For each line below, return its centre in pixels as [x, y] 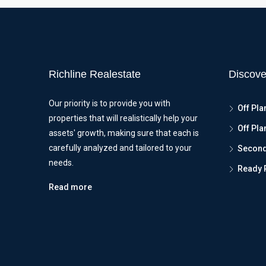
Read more [70, 187]
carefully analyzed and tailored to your [120, 148]
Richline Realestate [95, 74]
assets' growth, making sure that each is [124, 133]
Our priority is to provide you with [110, 103]
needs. [61, 163]
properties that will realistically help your [123, 118]
